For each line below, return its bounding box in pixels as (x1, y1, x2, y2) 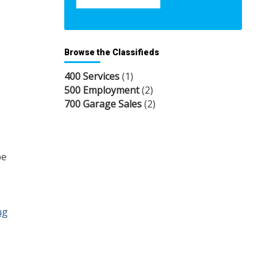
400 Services (64, 70, 119, 83)
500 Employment (64, 83, 139, 97)
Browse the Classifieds (64, 47, 159, 58)
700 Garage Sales (64, 97, 142, 111)
